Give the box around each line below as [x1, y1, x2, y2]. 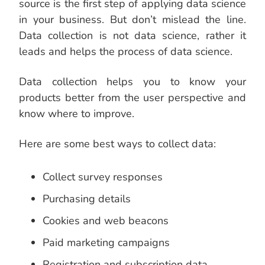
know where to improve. [19, 106, 134, 121]
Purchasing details [43, 192, 131, 206]
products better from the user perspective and [19, 91, 246, 105]
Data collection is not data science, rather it [19, 28, 246, 43]
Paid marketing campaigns [43, 235, 170, 250]
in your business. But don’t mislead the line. [19, 12, 246, 27]
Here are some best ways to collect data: [19, 137, 216, 151]
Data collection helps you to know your [19, 75, 246, 89]
